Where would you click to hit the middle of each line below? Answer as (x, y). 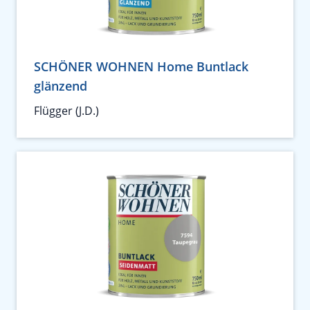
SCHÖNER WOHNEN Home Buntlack (141, 66)
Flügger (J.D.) (66, 111)
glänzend (61, 86)
